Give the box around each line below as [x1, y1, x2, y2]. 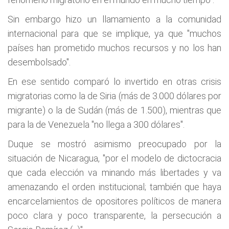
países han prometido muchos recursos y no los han [8, 42, 221, 53]
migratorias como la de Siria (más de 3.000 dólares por [8, 90, 221, 101]
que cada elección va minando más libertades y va [8, 167, 221, 178]
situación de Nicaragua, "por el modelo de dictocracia [8, 153, 221, 164]
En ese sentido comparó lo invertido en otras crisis [8, 76, 221, 87]
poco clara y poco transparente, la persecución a [8, 210, 221, 221]
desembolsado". [8, 57, 71, 67]
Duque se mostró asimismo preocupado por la [8, 139, 221, 149]
